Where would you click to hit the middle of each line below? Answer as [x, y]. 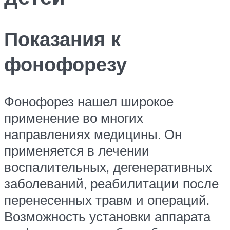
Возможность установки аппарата [107, 216]
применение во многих [74, 117]
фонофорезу [65, 64]
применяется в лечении [77, 150]
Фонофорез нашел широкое [89, 101]
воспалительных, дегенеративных [108, 167]
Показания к [62, 39]
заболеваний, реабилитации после [111, 183]
